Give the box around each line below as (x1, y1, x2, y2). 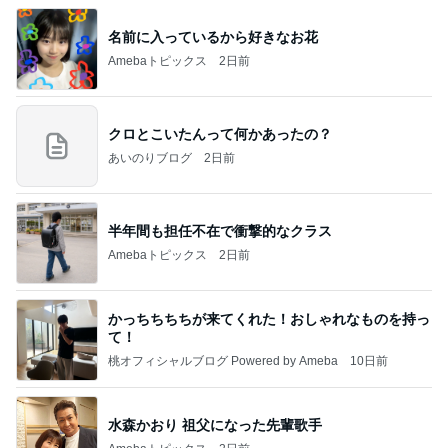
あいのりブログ (108, 150, 192, 165)
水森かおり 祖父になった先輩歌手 (108, 416, 322, 433)
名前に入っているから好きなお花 (108, 28, 318, 45)
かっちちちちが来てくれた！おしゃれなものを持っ (108, 310, 430, 327)
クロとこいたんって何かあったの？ (108, 125, 332, 142)
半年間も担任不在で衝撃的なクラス (108, 222, 332, 239)
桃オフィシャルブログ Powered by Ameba (108, 353, 338, 368)
